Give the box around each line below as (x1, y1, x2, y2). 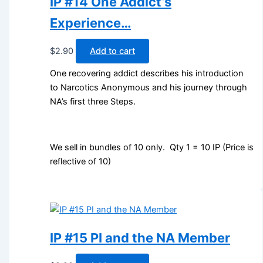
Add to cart (90, 45, 136, 56)
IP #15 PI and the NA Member (50, 230, 231, 245)
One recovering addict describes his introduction (50, 68, 244, 79)
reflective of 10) (50, 156, 112, 167)
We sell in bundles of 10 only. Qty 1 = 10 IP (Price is (50, 141, 254, 153)
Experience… (50, 15, 131, 31)
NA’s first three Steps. (50, 96, 136, 107)
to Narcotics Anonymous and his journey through (50, 82, 248, 93)
